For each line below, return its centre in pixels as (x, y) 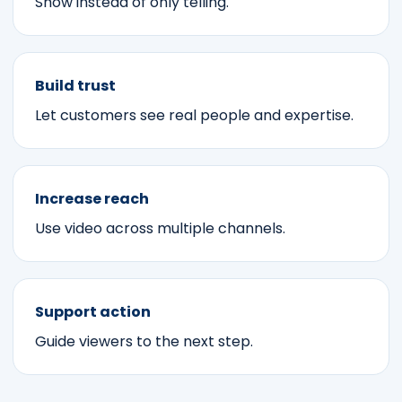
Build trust (75, 85)
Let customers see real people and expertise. (194, 115)
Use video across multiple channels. (160, 228)
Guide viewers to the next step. (144, 341)
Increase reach (92, 198)
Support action (93, 311)
